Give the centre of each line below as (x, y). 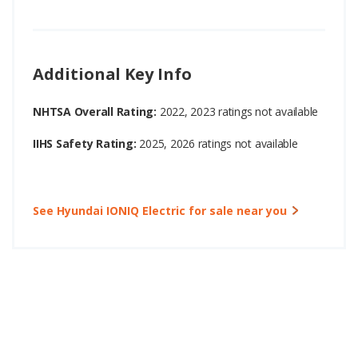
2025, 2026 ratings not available (217, 144)
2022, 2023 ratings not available (239, 112)
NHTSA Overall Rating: (96, 112)
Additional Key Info (112, 74)
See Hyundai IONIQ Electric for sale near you (160, 210)
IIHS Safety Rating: (85, 144)
